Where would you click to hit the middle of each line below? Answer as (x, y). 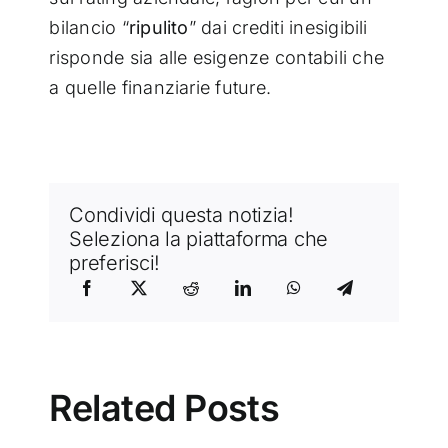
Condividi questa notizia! (181, 215)
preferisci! (115, 263)
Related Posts (164, 408)
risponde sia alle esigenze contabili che (216, 58)
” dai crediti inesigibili (278, 28)
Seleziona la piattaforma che (198, 239)
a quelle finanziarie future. (160, 88)
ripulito (158, 28)
